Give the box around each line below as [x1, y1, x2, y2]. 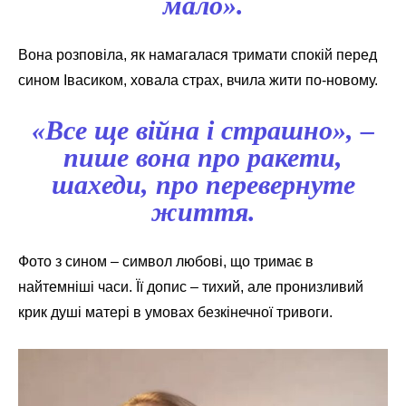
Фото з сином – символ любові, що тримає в [18, 254, 314, 270]
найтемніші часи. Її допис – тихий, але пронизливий [18, 279, 363, 295]
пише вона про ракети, [63, 142, 343, 173]
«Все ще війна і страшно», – [32, 115, 374, 146]
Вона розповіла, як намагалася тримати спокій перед [18, 47, 377, 63]
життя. [150, 197, 256, 227]
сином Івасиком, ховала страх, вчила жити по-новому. [18, 72, 378, 89]
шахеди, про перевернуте [51, 169, 355, 200]
